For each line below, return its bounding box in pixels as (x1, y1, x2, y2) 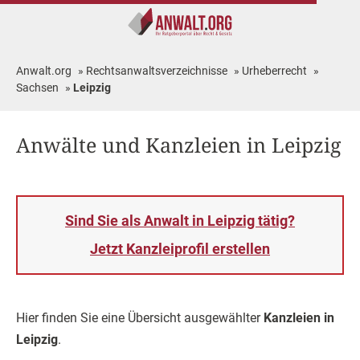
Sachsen (16, 81, 59, 94)
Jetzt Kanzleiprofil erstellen (90, 240, 270, 257)
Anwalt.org (16, 64, 72, 77)
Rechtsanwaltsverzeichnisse (86, 64, 227, 77)
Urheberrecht (242, 64, 307, 77)
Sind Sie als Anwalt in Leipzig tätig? (65, 212, 295, 229)
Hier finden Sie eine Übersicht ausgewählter (16, 310, 264, 325)
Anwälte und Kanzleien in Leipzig (16, 131, 341, 158)
